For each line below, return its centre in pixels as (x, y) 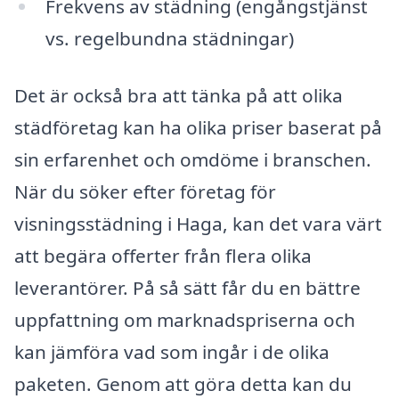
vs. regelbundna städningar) (169, 38)
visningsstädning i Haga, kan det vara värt (198, 223)
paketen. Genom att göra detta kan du (183, 383)
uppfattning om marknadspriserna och (185, 319)
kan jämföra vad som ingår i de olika (172, 351)
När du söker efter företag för (145, 191)
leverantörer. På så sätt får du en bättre (187, 287)
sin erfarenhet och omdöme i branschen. (193, 159)
